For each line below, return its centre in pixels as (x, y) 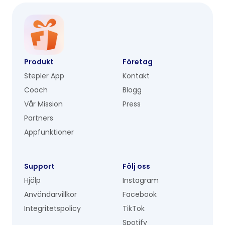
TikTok (134, 208)
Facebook (140, 194)
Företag (138, 62)
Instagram (141, 180)
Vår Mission (43, 104)
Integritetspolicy (52, 208)
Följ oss (136, 166)
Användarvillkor (50, 194)
